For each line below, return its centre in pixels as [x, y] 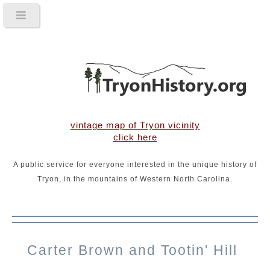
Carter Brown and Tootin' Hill [133, 250]
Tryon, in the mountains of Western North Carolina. [135, 179]
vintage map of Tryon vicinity [135, 125]
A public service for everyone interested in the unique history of [135, 164]
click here [135, 137]
